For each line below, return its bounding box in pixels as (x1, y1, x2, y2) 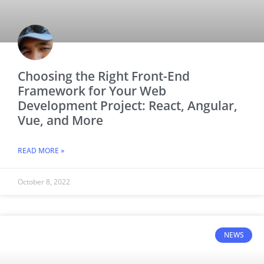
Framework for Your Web (18, 82, 166, 99)
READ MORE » (18, 145, 64, 156)
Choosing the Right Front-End (18, 67, 190, 84)
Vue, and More (18, 111, 103, 128)
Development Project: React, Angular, (18, 97, 237, 114)
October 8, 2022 (18, 176, 70, 187)
